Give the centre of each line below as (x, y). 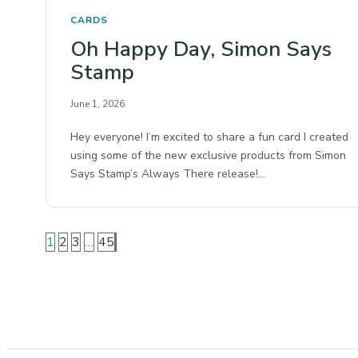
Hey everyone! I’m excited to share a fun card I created (210, 137)
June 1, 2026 (97, 103)
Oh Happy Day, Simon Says (201, 49)
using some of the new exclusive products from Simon (209, 155)
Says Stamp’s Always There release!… (168, 173)
